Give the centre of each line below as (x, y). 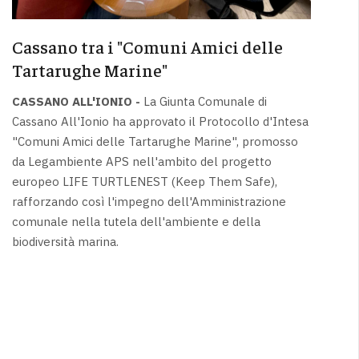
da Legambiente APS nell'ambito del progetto (141, 162)
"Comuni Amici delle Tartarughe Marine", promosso (155, 142)
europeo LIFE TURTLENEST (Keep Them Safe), (144, 182)
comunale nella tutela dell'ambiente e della (136, 222)
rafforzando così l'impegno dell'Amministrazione (149, 202)
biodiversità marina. (65, 242)
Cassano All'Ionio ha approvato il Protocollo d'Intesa (160, 122)
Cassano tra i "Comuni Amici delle (147, 46)
